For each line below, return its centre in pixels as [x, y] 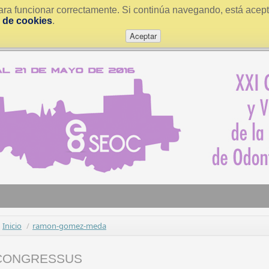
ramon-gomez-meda [69, 226]
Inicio [12, 226]
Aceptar [143, 36]
